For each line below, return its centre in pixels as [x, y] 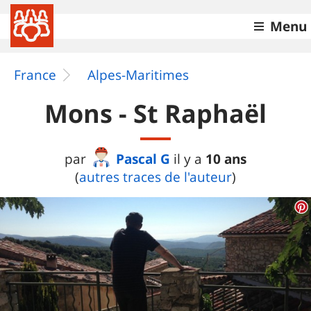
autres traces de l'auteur [155, 177]
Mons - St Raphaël [155, 114]
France [35, 75]
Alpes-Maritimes [138, 75]
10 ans [226, 159]
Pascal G [143, 159]
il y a [190, 159]
